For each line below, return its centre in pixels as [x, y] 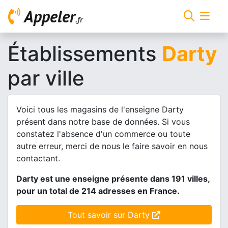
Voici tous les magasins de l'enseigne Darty [100, 109]
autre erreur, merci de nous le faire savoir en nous [112, 146]
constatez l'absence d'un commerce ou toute [103, 134]
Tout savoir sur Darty [110, 215]
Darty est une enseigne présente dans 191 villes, [113, 179]
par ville [46, 78]
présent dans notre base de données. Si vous [103, 122]
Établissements [85, 54]
